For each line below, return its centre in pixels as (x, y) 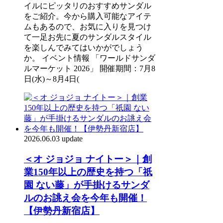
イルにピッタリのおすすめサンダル (88, 6)
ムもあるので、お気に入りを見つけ (88, 27)
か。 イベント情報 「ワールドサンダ (90, 58)
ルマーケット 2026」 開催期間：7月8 (90, 69)
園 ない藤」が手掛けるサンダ (87, 185)
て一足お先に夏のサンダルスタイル (88, 37)
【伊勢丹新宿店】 (62, 211)
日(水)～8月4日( (52, 79)
